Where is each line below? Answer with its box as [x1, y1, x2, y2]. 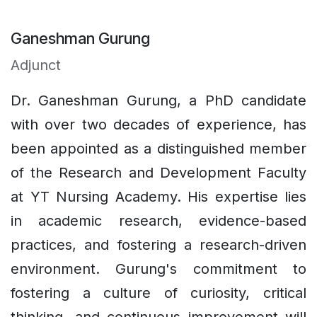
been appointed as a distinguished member [11, 140, 306, 158]
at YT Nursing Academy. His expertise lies [11, 188, 306, 206]
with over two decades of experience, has [11, 116, 306, 134]
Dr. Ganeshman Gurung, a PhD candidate [11, 92, 306, 110]
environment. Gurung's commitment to [11, 260, 306, 278]
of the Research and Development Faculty [11, 164, 306, 182]
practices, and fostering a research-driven [11, 236, 306, 254]
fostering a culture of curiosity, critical [11, 284, 306, 302]
